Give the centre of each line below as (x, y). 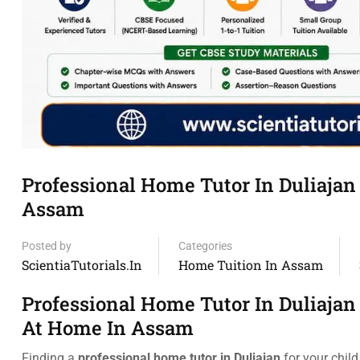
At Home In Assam (108, 328)
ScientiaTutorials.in (82, 265)
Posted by (47, 246)
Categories (205, 246)
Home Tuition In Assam (251, 265)
